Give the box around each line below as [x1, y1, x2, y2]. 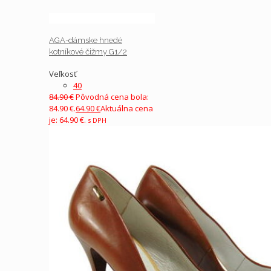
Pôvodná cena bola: [76, 91, 149, 102]
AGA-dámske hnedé [49, 36, 122, 45]
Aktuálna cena [100, 102, 153, 114]
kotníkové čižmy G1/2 [49, 47, 127, 57]
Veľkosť [49, 68, 77, 79]
